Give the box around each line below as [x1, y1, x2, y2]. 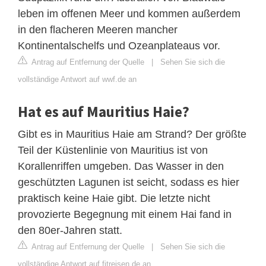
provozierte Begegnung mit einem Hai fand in [18, 208, 232, 220]
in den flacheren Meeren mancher [18, 23, 178, 36]
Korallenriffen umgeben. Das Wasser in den [18, 160, 224, 172]
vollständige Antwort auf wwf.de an [18, 74, 137, 84]
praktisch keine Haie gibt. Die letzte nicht [18, 192, 210, 204]
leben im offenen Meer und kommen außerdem [18, 7, 240, 20]
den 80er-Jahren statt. [18, 224, 122, 236]
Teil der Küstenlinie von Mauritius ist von [18, 144, 208, 156]
